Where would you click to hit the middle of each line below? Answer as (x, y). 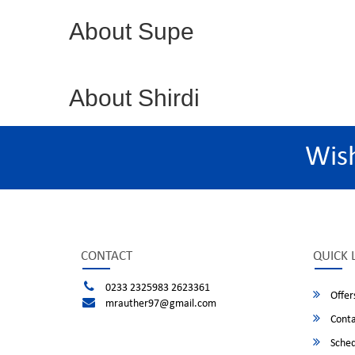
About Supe (132, 31)
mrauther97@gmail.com (160, 304)
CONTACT (107, 256)
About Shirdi (134, 98)
